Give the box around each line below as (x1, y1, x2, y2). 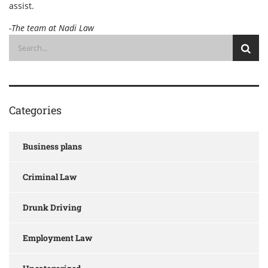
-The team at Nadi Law (9, 22, 94, 33)
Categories (9, 103, 62, 117)
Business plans (23, 141, 82, 152)
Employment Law (23, 232, 92, 243)
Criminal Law (23, 171, 77, 182)
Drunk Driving (23, 202, 81, 213)
